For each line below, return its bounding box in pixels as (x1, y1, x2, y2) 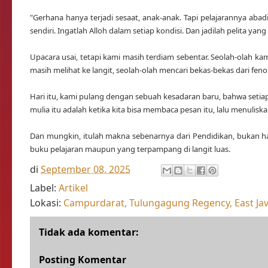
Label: (30, 181, 59, 194)
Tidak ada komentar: (39, 226, 139, 239)
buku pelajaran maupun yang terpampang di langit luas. (30, 144, 230, 154)
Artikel (59, 181, 88, 194)
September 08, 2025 (41, 162, 130, 176)
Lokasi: (30, 196, 63, 209)
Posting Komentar (39, 253, 126, 266)
